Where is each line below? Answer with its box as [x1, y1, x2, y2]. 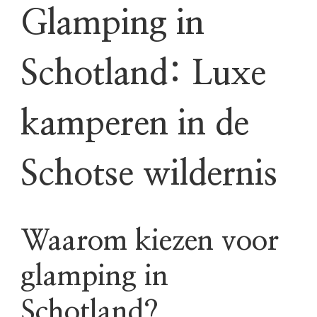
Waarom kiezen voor [21, 227, 279, 256]
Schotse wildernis [21, 158, 277, 192]
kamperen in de [21, 108, 249, 142]
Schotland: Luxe [21, 57, 266, 92]
